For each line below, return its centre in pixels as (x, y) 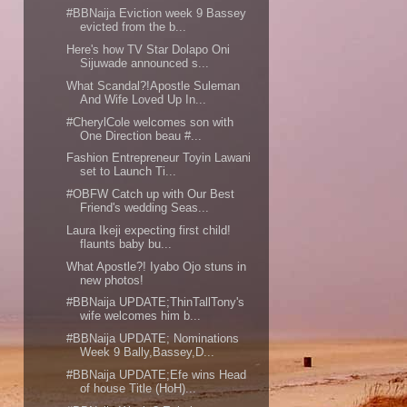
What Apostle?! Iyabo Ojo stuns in (157, 266)
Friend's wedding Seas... (145, 208)
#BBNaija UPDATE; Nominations (153, 339)
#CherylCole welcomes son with (150, 122)
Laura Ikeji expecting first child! (149, 230)
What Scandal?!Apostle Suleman (154, 85)
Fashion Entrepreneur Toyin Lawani (159, 158)
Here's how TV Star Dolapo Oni (149, 50)
